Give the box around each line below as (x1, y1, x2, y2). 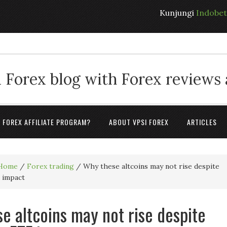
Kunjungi (160, 8, 196, 18)
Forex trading (27, 162, 74, 171)
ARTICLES (187, 117, 217, 127)
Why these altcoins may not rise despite (81, 162, 219, 171)
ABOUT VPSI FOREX (109, 117, 169, 127)
